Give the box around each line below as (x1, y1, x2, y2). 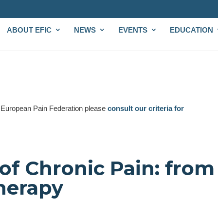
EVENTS (118, 25, 147, 34)
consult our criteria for (108, 104, 184, 112)
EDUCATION (169, 25, 213, 34)
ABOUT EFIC (6, 25, 52, 34)
